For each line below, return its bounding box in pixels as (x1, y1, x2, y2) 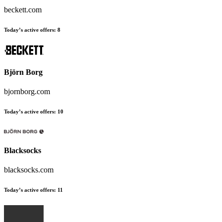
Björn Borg (4, 67, 43, 76)
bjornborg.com (4, 87, 50, 96)
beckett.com (4, 5, 42, 14)
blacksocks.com (4, 166, 54, 174)
